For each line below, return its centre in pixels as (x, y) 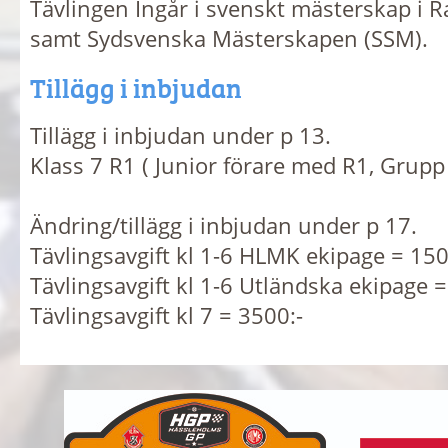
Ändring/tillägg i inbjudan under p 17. (223, 224)
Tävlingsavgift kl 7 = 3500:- (166, 314)
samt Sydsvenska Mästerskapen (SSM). (229, 38)
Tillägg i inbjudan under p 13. (180, 134)
